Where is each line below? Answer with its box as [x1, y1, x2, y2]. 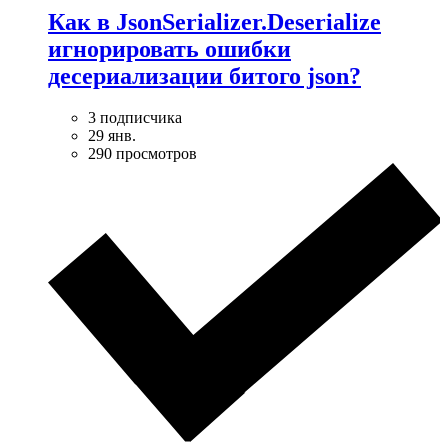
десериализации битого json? [48, 62, 361, 89]
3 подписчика [88, 109, 182, 127]
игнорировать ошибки [48, 35, 291, 62]
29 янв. [88, 127, 136, 145]
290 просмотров [88, 145, 197, 163]
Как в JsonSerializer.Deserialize [48, 8, 381, 35]
